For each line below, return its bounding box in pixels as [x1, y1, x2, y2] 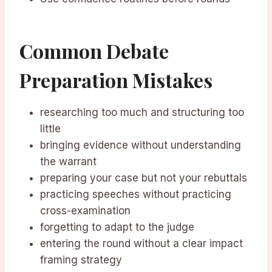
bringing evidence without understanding [40, 139, 241, 152]
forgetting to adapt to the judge [40, 221, 194, 234]
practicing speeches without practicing [40, 188, 231, 201]
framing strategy [40, 254, 122, 267]
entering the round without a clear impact [40, 237, 243, 250]
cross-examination [40, 205, 131, 217]
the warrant [40, 155, 97, 168]
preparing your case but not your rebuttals [40, 172, 247, 185]
